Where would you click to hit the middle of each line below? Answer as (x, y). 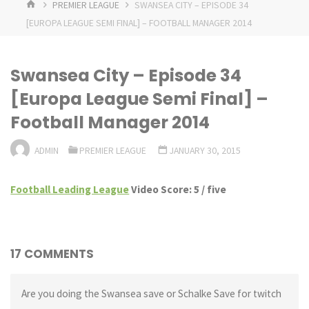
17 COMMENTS (52, 253)
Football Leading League (70, 190)
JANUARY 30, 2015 (206, 150)
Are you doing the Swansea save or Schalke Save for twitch (151, 293)
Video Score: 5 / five (178, 190)
